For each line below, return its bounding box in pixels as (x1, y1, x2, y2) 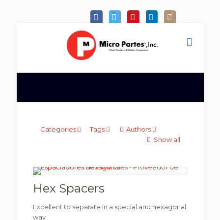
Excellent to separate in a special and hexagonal (32, 203, 186, 211)
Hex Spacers (32, 181, 105, 195)
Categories (40, 125, 76, 133)
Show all (153, 136, 180, 143)
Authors (126, 125, 151, 133)
